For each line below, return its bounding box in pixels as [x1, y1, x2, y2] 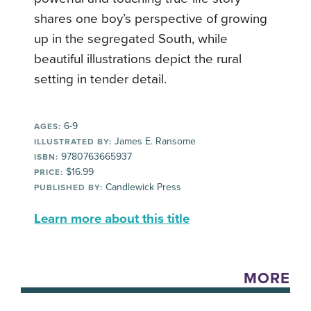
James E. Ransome [112, 135, 196, 148]
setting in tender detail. [34, 72, 167, 87]
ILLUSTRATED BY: [34, 137, 112, 147]
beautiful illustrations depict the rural [34, 51, 242, 67]
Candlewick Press [103, 181, 182, 194]
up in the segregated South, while [34, 31, 228, 47]
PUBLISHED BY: [34, 183, 103, 193]
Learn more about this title [34, 211, 190, 227]
